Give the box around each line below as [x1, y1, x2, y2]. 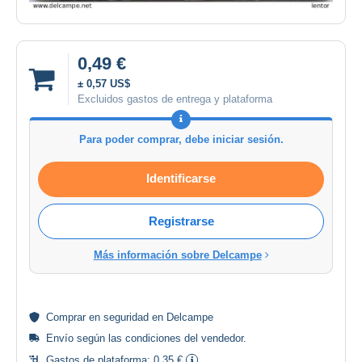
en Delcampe [149, 310, 213, 323]
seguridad [103, 310, 149, 323]
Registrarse [148, 213, 214, 228]
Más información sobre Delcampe [93, 248, 262, 261]
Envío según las [46, 331, 125, 344]
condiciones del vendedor [125, 331, 243, 344]
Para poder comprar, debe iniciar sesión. [78, 133, 284, 145]
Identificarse [146, 170, 216, 185]
